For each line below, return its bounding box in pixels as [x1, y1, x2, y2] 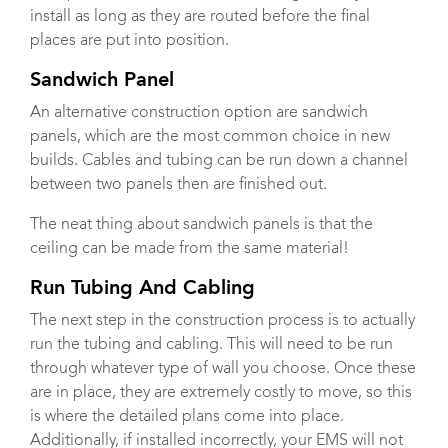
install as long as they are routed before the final [30, 9, 370, 26]
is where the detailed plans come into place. [30, 409, 344, 426]
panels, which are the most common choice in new [30, 129, 390, 146]
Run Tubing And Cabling [30, 279, 255, 300]
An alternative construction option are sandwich [30, 105, 368, 122]
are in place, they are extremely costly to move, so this [30, 385, 412, 402]
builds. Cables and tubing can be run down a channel [30, 153, 408, 170]
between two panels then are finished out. [30, 177, 327, 194]
